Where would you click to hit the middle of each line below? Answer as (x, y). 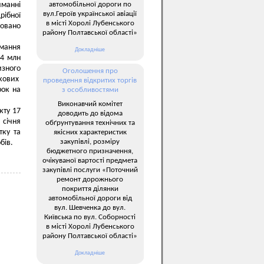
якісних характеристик (90, 132)
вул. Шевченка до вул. (90, 207)
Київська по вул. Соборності (90, 217)
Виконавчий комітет (90, 104)
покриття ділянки (90, 189)
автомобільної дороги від (90, 198)
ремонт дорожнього (90, 179)
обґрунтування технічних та (90, 123)
